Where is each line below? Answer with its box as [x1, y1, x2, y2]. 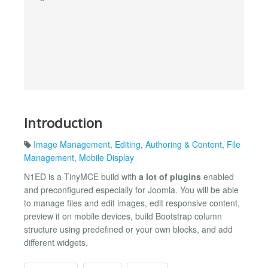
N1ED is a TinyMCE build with [24, 170, 139, 183]
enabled [201, 170, 234, 183]
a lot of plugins [139, 170, 201, 183]
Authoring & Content [145, 138, 222, 151]
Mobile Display [79, 151, 134, 164]
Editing [115, 138, 141, 151]
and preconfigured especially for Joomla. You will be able [24, 184, 239, 196]
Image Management [33, 138, 110, 151]
